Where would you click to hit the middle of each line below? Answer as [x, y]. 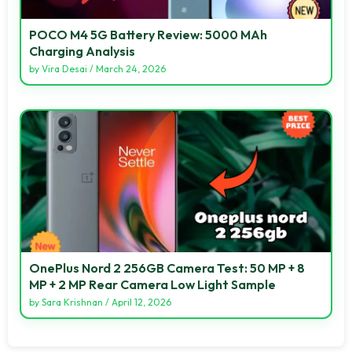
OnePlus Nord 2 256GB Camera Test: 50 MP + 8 [167, 268]
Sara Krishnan [72, 302]
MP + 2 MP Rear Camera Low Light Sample [152, 284]
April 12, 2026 [141, 302]
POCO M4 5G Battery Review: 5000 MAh [148, 34]
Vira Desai [64, 68]
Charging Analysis [82, 51]
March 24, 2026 [131, 68]
